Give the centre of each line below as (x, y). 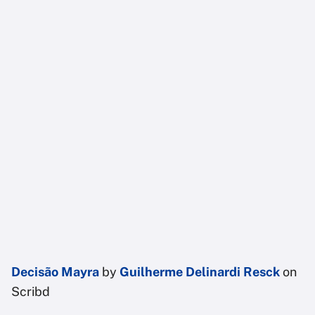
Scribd (31, 292)
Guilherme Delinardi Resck (200, 272)
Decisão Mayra (55, 272)
